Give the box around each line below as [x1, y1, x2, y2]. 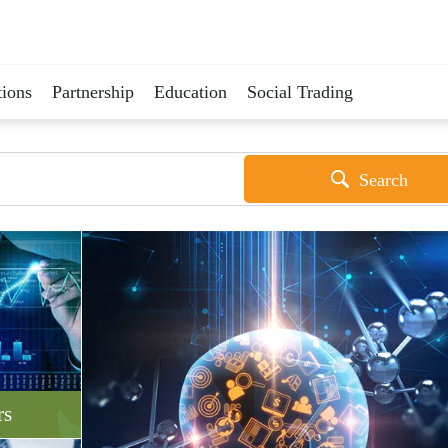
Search [358, 170, 408, 190]
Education [154, 81, 227, 102]
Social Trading [247, 81, 353, 102]
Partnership [52, 81, 134, 102]
